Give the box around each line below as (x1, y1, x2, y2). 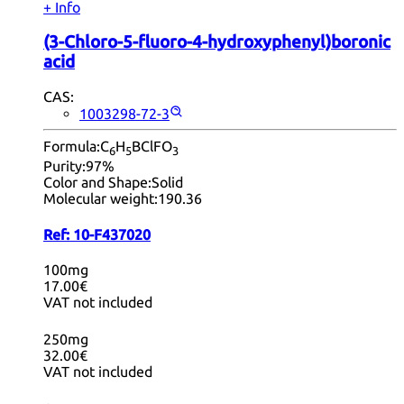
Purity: (43, 158, 86, 175)
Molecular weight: (43, 190, 158, 207)
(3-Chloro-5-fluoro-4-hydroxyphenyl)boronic (43, 32, 390, 51)
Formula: (43, 138, 100, 155)
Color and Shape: (43, 174, 151, 191)
